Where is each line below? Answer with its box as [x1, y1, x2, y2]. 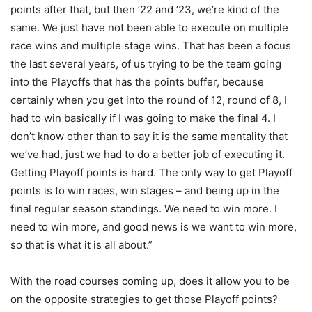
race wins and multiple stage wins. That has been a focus [10, 39, 291, 53]
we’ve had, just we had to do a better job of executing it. [10, 148, 285, 162]
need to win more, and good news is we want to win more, [10, 220, 297, 234]
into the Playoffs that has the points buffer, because [10, 75, 264, 89]
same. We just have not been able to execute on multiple [10, 21, 288, 35]
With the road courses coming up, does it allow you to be [10, 274, 290, 288]
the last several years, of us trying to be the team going [10, 57, 281, 71]
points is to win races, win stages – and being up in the [10, 184, 279, 198]
